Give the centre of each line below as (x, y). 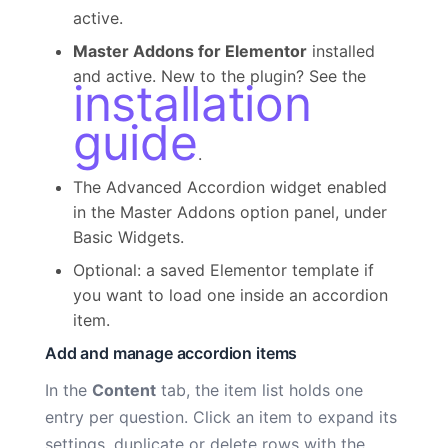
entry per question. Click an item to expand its (221, 416)
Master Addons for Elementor (190, 50)
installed (341, 50)
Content (124, 389)
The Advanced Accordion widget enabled (230, 186)
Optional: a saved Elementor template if (223, 269)
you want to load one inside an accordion (230, 294)
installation (192, 103)
